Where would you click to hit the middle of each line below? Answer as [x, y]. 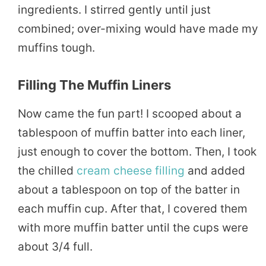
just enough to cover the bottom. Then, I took [137, 151]
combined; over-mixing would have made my [138, 29]
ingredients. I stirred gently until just [114, 10]
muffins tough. [56, 48]
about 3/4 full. [55, 246]
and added [215, 170]
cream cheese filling [131, 170]
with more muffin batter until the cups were [133, 227]
